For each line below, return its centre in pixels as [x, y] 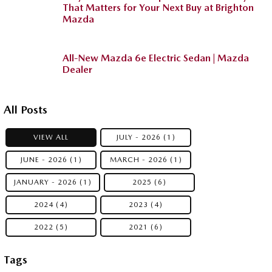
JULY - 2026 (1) [146, 138]
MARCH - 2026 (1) [146, 160]
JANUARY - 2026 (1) [53, 182]
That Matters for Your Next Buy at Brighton [158, 7]
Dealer [78, 70]
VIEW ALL [51, 138]
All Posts [25, 110]
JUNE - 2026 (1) [51, 160]
